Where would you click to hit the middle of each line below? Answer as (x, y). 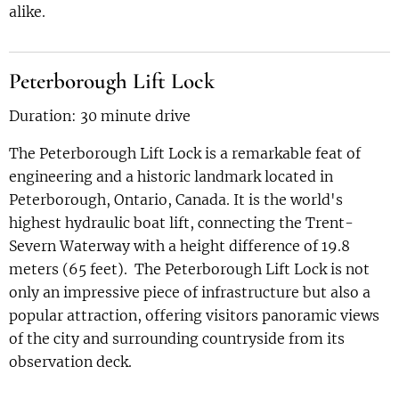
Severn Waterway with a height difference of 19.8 (179, 245)
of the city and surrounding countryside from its (177, 338)
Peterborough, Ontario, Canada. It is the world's (176, 199)
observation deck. (70, 361)
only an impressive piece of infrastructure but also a (190, 292)
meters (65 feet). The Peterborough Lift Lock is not (189, 269)
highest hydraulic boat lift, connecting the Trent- (181, 222)
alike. (27, 11)
